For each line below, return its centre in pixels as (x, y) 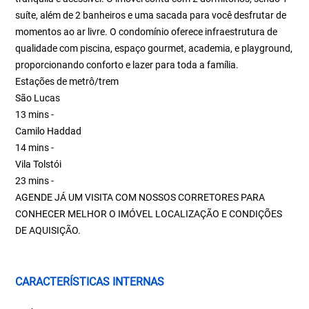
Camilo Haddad (49, 131)
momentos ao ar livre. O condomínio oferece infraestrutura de (147, 32)
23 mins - (35, 181)
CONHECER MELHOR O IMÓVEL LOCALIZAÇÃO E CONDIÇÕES (149, 214)
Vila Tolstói (39, 164)
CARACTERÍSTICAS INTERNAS (90, 282)
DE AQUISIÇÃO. (48, 230)
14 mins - (35, 148)
